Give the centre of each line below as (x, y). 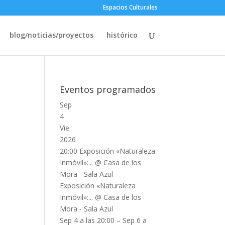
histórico (122, 35)
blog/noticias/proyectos (51, 35)
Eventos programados (108, 89)
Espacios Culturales (130, 7)
